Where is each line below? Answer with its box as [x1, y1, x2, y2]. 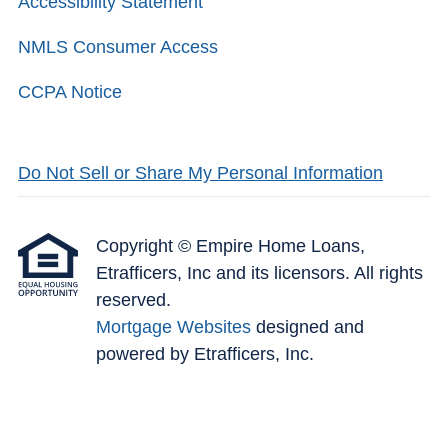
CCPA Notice [18, 82, 122, 103]
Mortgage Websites [96, 317, 256, 338]
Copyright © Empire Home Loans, [96, 236, 365, 257]
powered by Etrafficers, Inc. [96, 344, 314, 365]
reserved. [96, 290, 171, 311]
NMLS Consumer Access [18, 37, 218, 58]
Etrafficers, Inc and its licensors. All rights [96, 263, 423, 284]
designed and [256, 317, 364, 338]
